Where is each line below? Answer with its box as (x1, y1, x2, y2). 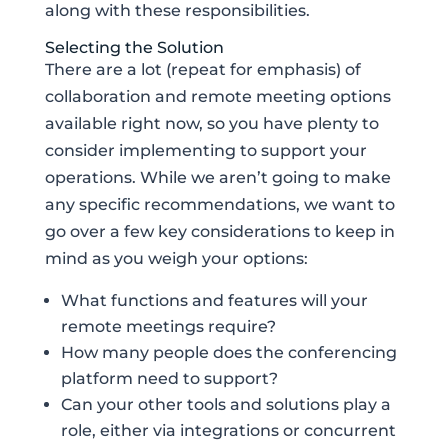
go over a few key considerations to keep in (44, 222, 395, 242)
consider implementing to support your (44, 141, 367, 161)
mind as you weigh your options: (44, 249, 308, 269)
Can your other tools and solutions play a (60, 395, 391, 415)
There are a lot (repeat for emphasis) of (44, 60, 361, 80)
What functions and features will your (60, 291, 368, 311)
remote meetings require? (60, 317, 276, 337)
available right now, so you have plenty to (44, 114, 379, 134)
